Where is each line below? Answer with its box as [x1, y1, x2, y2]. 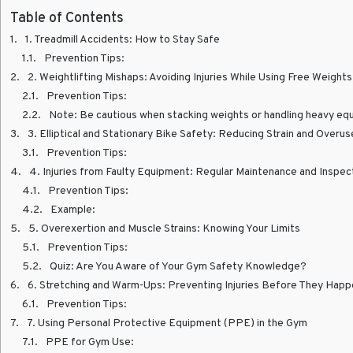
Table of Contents [10, 6, 124, 28]
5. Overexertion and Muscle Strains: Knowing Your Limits [28, 220, 300, 236]
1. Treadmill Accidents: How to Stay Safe [25, 31, 220, 46]
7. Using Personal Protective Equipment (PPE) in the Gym [27, 314, 307, 330]
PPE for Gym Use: [46, 333, 134, 349]
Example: [50, 201, 95, 217]
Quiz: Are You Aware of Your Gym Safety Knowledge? [50, 258, 307, 273]
